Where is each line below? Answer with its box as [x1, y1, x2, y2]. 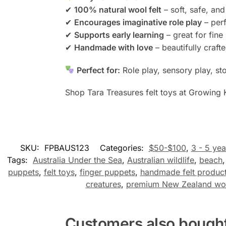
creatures [85, 179, 121, 190]
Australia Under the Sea [33, 155, 122, 165]
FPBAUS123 [44, 143, 89, 153]
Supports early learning [74, 30, 164, 40]
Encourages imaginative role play [74, 17, 202, 28]
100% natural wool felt [74, 5, 161, 15]
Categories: [99, 143, 146, 153]
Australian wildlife [127, 155, 194, 165]
